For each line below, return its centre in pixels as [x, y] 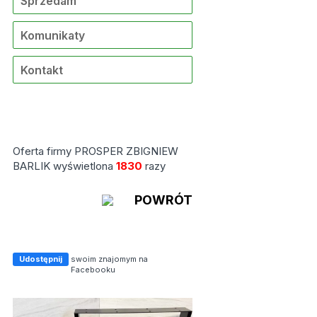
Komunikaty [52, 36]
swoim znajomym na [109, 259]
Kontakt [41, 70]
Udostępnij [40, 259]
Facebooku [93, 270]
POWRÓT [163, 200]
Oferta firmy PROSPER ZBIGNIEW [95, 151]
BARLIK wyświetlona [64, 166]
